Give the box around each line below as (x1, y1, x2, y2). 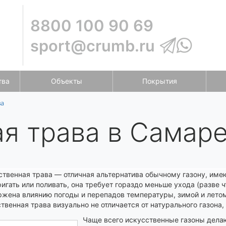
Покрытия (142, 77, 177, 85)
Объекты (50, 77, 82, 85)
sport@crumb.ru (30, 36, 155, 55)
